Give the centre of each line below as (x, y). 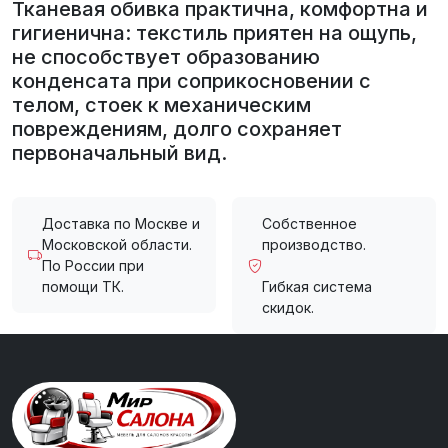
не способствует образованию (166, 57)
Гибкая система (317, 287)
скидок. (288, 308)
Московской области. (117, 245)
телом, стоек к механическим (161, 105)
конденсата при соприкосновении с (191, 81)
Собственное (309, 224)
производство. (314, 245)
